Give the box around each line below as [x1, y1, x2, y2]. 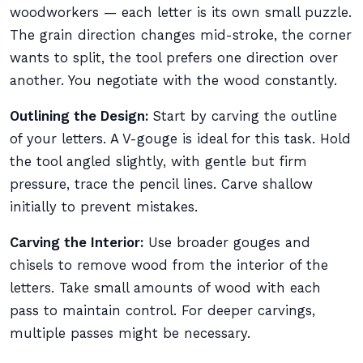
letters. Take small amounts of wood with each [10, 280, 321, 296]
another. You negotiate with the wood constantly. [10, 73, 337, 88]
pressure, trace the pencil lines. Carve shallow [10, 177, 313, 192]
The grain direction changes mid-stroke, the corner [10, 28, 352, 43]
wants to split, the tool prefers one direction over [10, 50, 338, 66]
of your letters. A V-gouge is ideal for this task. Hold [10, 131, 351, 147]
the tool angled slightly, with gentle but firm [10, 154, 307, 169]
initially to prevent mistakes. [10, 199, 198, 215]
